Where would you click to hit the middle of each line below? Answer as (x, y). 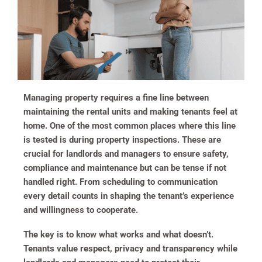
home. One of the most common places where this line (130, 125)
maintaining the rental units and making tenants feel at (130, 111)
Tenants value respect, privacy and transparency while (130, 248)
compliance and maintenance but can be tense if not (125, 168)
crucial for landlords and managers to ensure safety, (126, 154)
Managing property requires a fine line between (116, 97)
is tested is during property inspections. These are (122, 139)
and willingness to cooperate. (81, 210)
